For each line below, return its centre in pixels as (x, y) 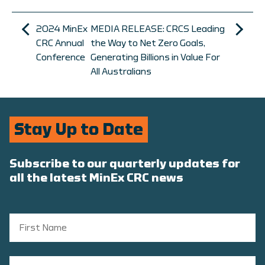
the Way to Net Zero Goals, (148, 43)
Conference (61, 58)
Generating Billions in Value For (155, 58)
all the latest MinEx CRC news (96, 178)
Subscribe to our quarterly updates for (125, 164)
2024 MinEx (62, 29)
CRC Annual (60, 43)
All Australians (121, 72)
